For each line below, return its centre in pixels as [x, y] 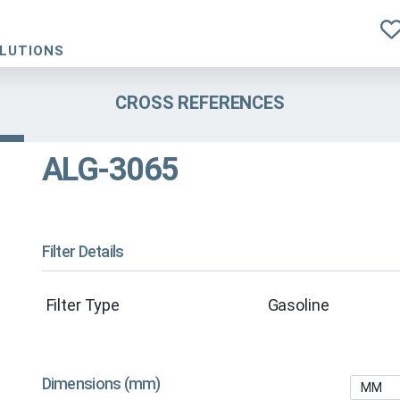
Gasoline [298, 305]
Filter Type [83, 305]
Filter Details [83, 252]
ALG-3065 [110, 170]
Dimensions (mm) [101, 384]
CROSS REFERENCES [200, 102]
